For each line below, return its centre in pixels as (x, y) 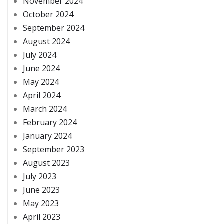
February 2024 (50, 123)
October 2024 (48, 15)
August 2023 (46, 163)
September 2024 (54, 28)
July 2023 (40, 177)
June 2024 (41, 69)
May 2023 (41, 204)
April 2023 (42, 217)
